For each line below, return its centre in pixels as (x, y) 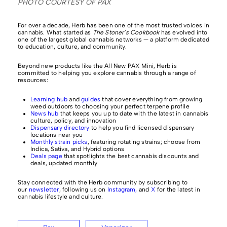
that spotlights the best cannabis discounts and (130, 156)
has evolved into (183, 32)
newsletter (44, 190)
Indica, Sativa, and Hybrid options (78, 149)
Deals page (46, 156)
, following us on (83, 190)
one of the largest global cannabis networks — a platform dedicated (113, 40)
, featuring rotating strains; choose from (144, 142)
